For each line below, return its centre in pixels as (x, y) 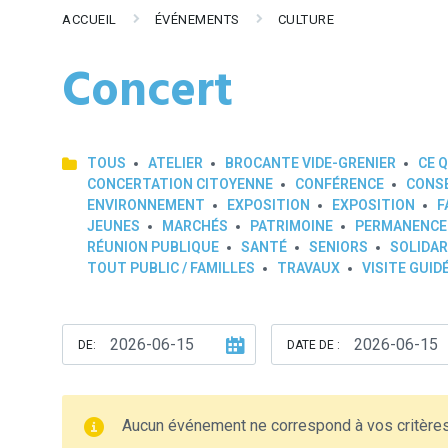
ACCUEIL (89, 19)
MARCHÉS (195, 226)
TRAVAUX (308, 268)
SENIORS (338, 247)
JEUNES (113, 226)
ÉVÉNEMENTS (197, 19)
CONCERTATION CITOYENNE (180, 184)
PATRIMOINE (291, 226)
